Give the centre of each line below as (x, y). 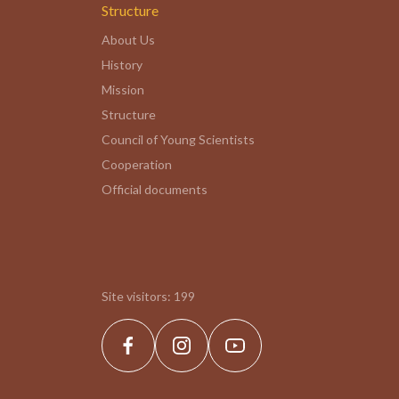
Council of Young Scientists (178, 139)
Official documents (155, 189)
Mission (123, 90)
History (122, 65)
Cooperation (137, 164)
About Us (128, 40)
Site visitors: (138, 296)
